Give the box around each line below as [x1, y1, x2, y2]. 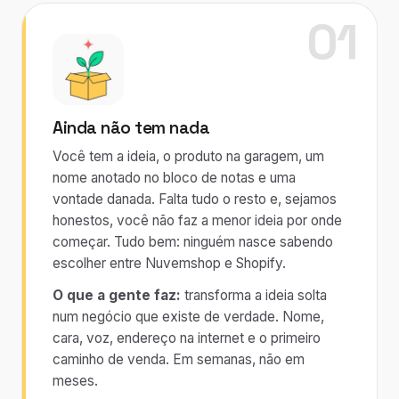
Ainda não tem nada [53, 117, 210, 139]
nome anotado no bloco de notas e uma [53, 169, 296, 186]
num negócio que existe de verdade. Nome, [53, 308, 324, 325]
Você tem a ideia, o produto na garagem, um [53, 148, 324, 165]
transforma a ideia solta [181, 287, 327, 304]
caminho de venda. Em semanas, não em [53, 351, 305, 368]
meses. [53, 372, 98, 389]
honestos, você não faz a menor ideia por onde [53, 212, 342, 229]
